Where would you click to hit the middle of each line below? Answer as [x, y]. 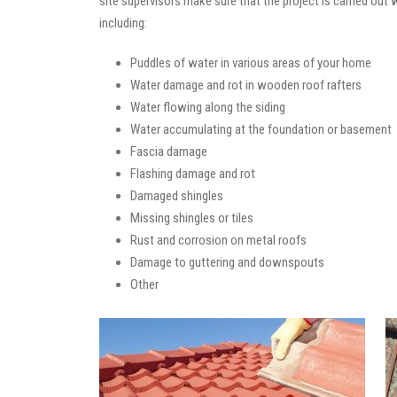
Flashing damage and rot [193, 173]
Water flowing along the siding [208, 107]
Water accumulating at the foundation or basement [261, 129]
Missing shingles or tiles [192, 218]
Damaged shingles [177, 195]
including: [123, 23]
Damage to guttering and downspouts [227, 262]
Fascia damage [169, 151]
